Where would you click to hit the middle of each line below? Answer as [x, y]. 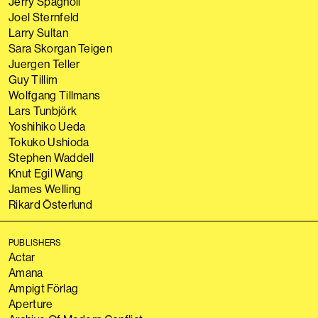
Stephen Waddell [51, 158]
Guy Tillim [33, 79]
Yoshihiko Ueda [47, 126]
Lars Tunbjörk [43, 111]
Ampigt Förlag [44, 288]
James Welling [45, 189]
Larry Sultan [38, 33]
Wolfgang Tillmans [55, 95]
